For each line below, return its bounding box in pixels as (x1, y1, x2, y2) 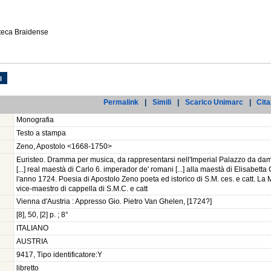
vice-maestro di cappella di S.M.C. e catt (16, 185, 148, 193)
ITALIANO (16, 224, 48, 232)
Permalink (103, 98, 139, 106)
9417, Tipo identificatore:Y (16, 251, 102, 259)
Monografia (16, 116, 54, 124)
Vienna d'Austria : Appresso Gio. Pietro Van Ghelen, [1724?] (16, 198, 212, 206)
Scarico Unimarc (184, 98, 243, 106)
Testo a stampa (16, 129, 66, 137)
